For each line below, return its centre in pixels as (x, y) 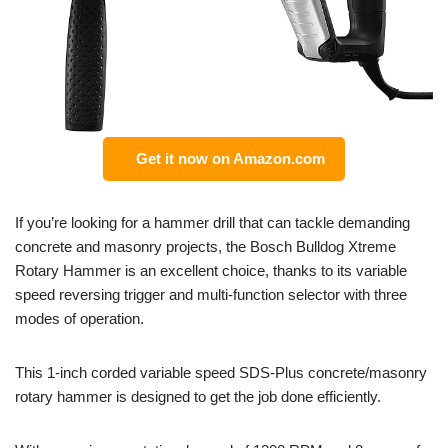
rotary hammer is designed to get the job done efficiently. (198, 397)
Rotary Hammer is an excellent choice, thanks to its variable (211, 271)
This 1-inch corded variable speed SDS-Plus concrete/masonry (221, 373)
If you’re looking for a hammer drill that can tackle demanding (212, 223)
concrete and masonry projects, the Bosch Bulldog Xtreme (205, 247)
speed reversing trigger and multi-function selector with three (211, 295)
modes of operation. (79, 319)
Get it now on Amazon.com (226, 159)
